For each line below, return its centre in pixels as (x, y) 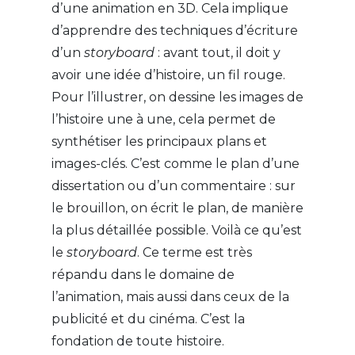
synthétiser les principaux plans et (159, 142)
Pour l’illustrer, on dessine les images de (177, 97)
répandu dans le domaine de (143, 275)
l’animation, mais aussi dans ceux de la (170, 297)
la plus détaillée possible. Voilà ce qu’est (176, 231)
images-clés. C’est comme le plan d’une (175, 164)
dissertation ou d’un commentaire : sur (173, 186)
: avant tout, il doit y (217, 53)
